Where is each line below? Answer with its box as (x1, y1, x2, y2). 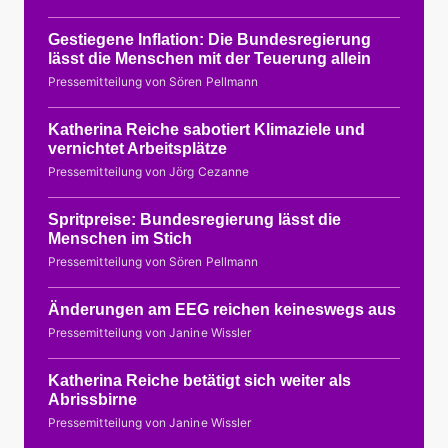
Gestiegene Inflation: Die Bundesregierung (48, 30, 371, 48)
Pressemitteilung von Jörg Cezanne (48, 163, 249, 179)
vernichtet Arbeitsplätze (48, 139, 227, 157)
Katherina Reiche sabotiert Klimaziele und (48, 120, 365, 138)
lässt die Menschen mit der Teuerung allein (48, 49, 371, 67)
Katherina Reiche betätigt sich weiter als (48, 371, 351, 389)
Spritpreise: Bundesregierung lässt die (48, 210, 341, 228)
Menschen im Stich (48, 229, 192, 247)
